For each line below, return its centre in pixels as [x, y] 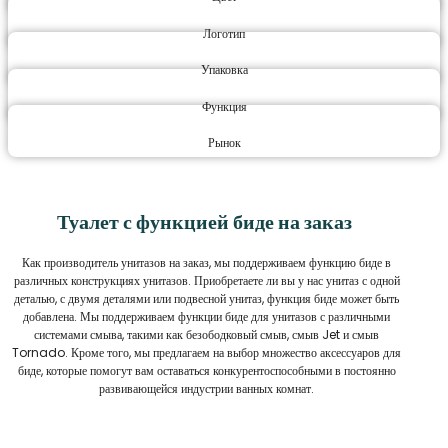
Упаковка [224, 70]
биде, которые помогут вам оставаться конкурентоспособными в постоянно [206, 370]
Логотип [224, 33]
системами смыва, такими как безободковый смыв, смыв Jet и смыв [207, 334]
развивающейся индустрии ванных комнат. [207, 388]
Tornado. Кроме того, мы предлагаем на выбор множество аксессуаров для [207, 352]
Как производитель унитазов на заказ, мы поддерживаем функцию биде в [207, 262]
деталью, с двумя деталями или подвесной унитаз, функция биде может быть [207, 298]
